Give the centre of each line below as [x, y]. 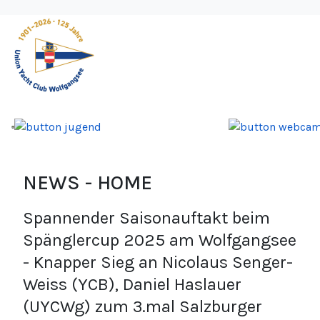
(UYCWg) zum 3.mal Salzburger [142, 307]
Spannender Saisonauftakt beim [146, 218]
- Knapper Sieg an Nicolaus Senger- [158, 262]
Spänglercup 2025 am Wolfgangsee [160, 240]
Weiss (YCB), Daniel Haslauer [132, 285]
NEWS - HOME [87, 183]
